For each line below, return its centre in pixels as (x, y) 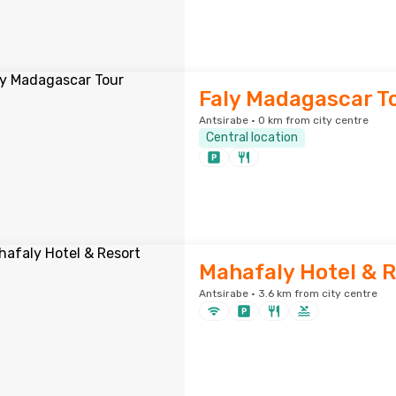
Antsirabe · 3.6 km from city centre (288, 293)
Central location (251, 137)
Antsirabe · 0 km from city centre (283, 120)
